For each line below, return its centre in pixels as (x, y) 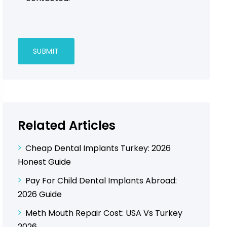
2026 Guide (40, 195)
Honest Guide (44, 162)
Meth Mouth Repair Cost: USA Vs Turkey (104, 213)
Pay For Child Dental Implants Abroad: (101, 181)
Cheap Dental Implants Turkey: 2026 (98, 148)
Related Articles (66, 126)
